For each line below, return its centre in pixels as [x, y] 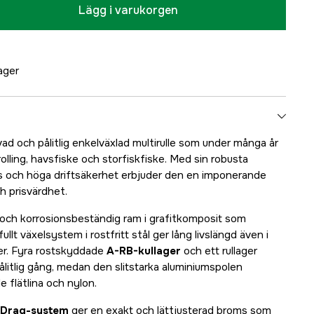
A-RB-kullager [144, 251]
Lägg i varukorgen [128, 10]
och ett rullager [219, 251]
